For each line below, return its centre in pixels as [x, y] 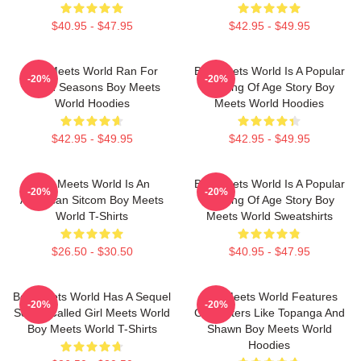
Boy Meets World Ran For [92, 71]
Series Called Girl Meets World [92, 312]
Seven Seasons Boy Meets [92, 87]
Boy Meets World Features [269, 296]
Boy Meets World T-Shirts [92, 328]
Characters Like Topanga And [269, 312]
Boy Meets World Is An [92, 183]
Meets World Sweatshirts [269, 216]
